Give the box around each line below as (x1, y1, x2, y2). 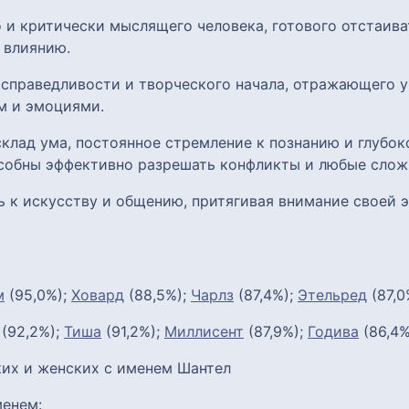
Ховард (71, 285, 124, 304)
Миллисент (164, 321, 244, 341)
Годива (308, 321, 359, 341)
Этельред (298, 285, 367, 304)
